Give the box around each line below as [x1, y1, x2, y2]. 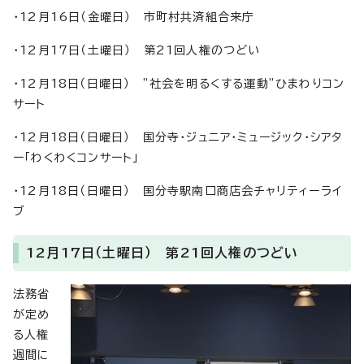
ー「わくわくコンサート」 [13, 152, 140, 164]
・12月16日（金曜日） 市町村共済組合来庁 [13, 11, 255, 24]
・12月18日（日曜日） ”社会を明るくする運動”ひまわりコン [13, 78, 345, 90]
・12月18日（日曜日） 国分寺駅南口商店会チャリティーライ [13, 185, 342, 197]
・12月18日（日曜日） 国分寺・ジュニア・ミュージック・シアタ [13, 132, 343, 144]
